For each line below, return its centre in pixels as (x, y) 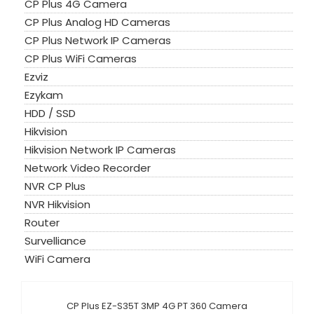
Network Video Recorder (88, 168)
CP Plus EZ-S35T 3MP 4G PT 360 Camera (157, 306)
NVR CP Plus (55, 186)
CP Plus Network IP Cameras (98, 40)
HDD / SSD (50, 113)
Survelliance (55, 240)
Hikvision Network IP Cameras (100, 149)
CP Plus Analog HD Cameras (97, 22)
